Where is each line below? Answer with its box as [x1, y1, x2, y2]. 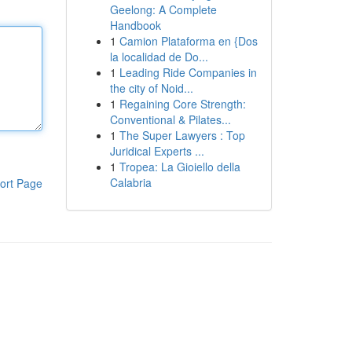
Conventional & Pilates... [109, 112, 231, 127]
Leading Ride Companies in [119, 64, 257, 80]
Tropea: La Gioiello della [119, 159, 240, 174]
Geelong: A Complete [109, 2, 217, 17]
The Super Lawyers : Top [119, 127, 245, 143]
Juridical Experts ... [109, 143, 204, 159]
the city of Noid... [109, 80, 193, 96]
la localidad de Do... [109, 49, 208, 64]
